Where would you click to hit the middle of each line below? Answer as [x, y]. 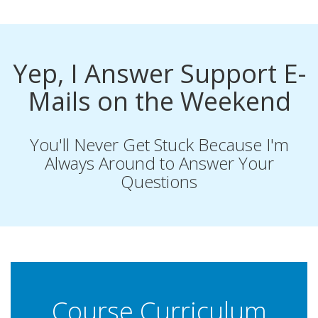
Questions [159, 182]
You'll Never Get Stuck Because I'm [159, 145]
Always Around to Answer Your [159, 163]
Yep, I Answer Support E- [159, 74]
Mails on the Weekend [159, 102]
